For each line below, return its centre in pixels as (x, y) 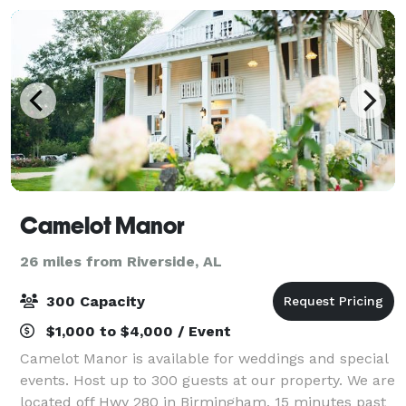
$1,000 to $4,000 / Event (136, 331)
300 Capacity (93, 301)
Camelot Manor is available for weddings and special (204, 358)
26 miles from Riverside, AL (121, 261)
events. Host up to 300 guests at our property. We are (208, 380)
